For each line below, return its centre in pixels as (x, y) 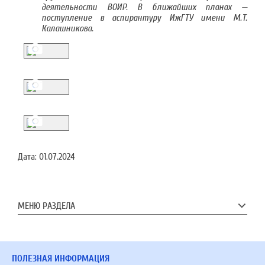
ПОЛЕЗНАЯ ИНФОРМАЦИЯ (61, 258)
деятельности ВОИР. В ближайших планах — (144, 7)
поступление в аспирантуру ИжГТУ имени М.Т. (144, 18)
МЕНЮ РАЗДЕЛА (46, 206)
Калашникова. (67, 28)
